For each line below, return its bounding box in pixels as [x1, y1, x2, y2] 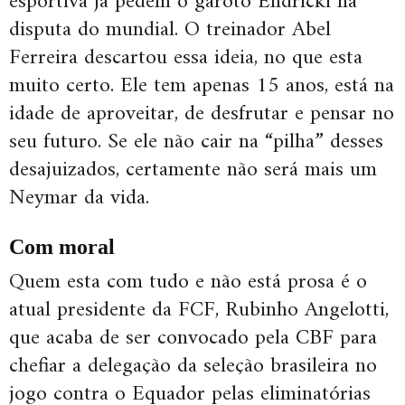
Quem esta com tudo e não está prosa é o [9, 263, 367, 302]
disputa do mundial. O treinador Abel [9, 11, 331, 50]
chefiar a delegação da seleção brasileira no [9, 347, 377, 386]
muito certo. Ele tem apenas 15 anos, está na [9, 67, 394, 106]
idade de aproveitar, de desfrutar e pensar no [9, 95, 394, 134]
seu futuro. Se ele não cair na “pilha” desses [9, 123, 383, 162]
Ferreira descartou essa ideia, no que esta [9, 39, 363, 78]
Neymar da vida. [9, 179, 149, 218]
